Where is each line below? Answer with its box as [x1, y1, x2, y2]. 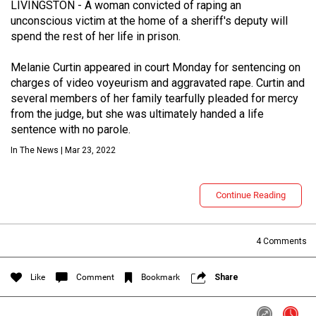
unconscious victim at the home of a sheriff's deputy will [11, 14, 288, 28]
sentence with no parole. [11, 123, 130, 136]
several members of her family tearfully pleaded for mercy [11, 92, 298, 105]
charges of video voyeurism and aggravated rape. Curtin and [11, 76, 305, 90]
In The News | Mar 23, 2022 [11, 145, 116, 155]
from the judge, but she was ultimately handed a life [11, 107, 264, 121]
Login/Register [232, 149, 287, 159]
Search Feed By [21, 226, 102, 240]
